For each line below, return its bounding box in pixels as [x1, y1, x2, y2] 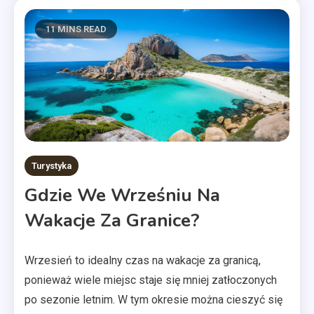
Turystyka [32, 161, 71, 171]
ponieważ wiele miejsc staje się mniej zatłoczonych [25, 273, 277, 287]
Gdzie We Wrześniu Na [25, 183, 220, 207]
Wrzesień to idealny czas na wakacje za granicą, [25, 254, 261, 267]
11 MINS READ [46, 24, 107, 34]
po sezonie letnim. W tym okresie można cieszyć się [25, 293, 282, 306]
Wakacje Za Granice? [25, 208, 200, 233]
